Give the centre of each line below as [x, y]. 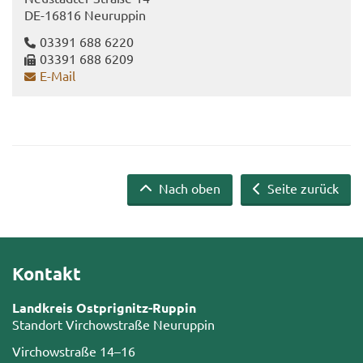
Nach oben [188, 188]
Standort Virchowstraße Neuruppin [113, 325]
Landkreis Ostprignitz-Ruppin [104, 308]
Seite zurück [301, 188]
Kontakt [47, 274]
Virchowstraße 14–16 [74, 351]
